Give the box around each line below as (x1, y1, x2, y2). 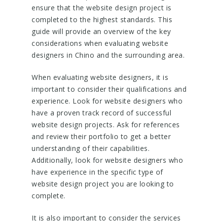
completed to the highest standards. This (32, 15, 172, 24)
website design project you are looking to (32, 179, 174, 188)
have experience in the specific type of (32, 167, 163, 177)
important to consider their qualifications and (32, 84, 186, 94)
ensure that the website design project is (32, 3, 172, 12)
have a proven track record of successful (32, 108, 171, 117)
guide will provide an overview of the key (32, 27, 171, 36)
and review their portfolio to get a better (32, 132, 171, 141)
